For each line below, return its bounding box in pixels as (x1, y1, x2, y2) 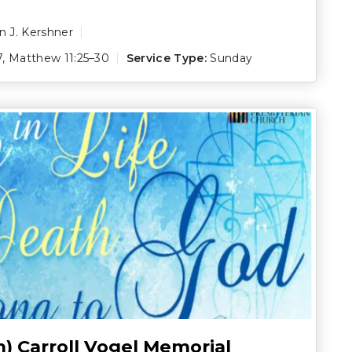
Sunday (210, 50, 253, 65)
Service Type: (126, 50, 207, 65)
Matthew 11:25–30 (9, 50, 110, 65)
